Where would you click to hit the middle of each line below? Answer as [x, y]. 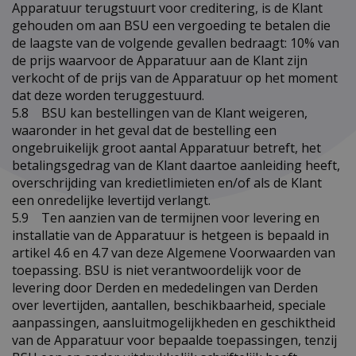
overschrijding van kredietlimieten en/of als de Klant [167, 182]
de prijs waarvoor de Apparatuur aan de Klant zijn [160, 60]
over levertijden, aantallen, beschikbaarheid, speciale [169, 305]
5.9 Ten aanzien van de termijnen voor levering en [166, 217]
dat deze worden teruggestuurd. [108, 95]
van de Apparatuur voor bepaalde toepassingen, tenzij [174, 340]
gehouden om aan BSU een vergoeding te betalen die [171, 25]
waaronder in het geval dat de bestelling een [144, 130]
